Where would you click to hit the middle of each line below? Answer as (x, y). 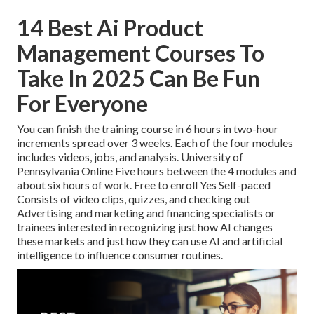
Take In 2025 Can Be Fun (138, 78)
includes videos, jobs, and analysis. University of (130, 157)
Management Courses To (141, 53)
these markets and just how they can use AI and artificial (150, 241)
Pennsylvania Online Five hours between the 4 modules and (157, 171)
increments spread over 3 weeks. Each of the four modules (155, 143)
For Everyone (82, 104)
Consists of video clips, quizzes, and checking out (134, 199)
